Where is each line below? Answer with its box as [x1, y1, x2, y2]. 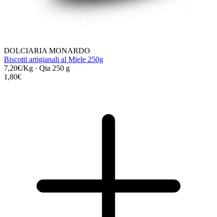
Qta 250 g [39, 63, 70, 72]
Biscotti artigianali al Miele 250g [4, 55, 103, 63]
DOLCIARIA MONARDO [4, 46, 90, 55]
